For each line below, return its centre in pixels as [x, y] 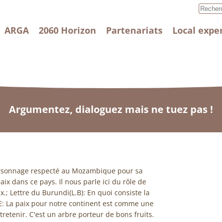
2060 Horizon [67, 30]
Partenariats [134, 30]
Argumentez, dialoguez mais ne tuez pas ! [111, 109]
